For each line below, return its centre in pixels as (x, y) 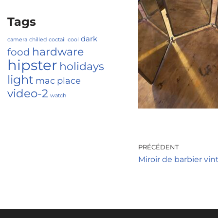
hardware (58, 52)
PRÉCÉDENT (158, 147)
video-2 (28, 93)
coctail (57, 40)
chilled (38, 40)
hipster (32, 65)
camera (17, 40)
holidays (82, 66)
